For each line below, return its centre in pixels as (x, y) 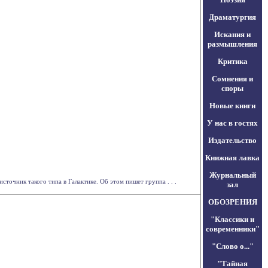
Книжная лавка (232, 158)
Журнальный (232, 175)
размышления (232, 44)
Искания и (232, 34)
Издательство (232, 140)
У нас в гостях (232, 123)
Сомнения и (232, 79)
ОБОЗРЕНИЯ (232, 202)
